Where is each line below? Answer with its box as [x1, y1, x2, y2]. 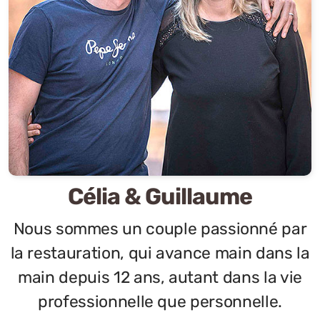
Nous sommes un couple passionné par [13, 219, 307, 239]
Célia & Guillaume [67, 183, 253, 210]
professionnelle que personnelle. [38, 292, 282, 311]
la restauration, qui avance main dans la [10, 244, 310, 263]
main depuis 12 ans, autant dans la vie [18, 268, 302, 287]
